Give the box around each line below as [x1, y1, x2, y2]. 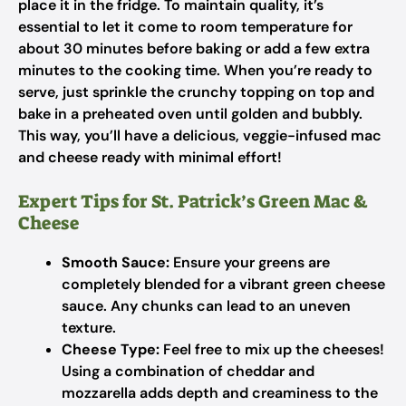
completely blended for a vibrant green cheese [62, 275, 385, 294]
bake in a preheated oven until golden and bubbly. [18, 104, 362, 123]
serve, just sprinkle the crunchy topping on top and [18, 82, 374, 101]
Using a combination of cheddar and [62, 362, 314, 381]
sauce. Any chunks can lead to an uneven [62, 296, 351, 315]
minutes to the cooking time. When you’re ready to [18, 61, 372, 80]
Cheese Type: [62, 340, 159, 359]
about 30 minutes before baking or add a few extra [18, 39, 370, 58]
